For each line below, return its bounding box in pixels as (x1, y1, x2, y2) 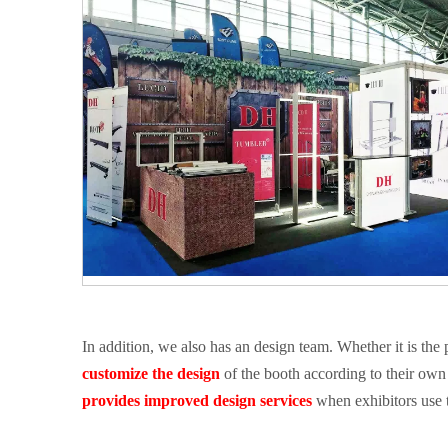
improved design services (144, 392, 312, 409)
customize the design (82, 365, 220, 382)
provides (82, 392, 144, 409)
